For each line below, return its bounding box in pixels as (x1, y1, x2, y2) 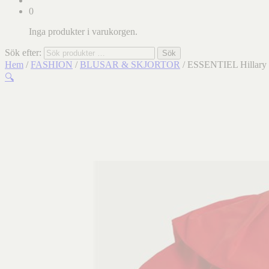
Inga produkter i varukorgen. (29, 26, 138, 37)
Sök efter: (5, 47, 41, 58)
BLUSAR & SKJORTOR (80, 59, 180, 70)
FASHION (31, 59, 73, 70)
